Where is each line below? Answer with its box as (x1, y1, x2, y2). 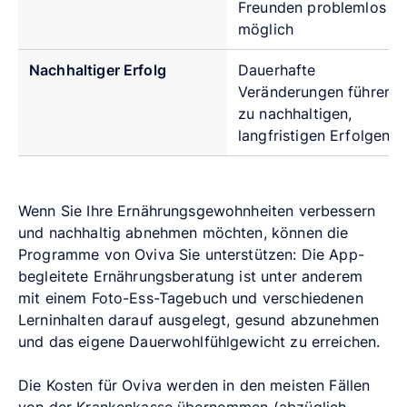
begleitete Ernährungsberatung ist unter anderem (18, 266, 363, 285)
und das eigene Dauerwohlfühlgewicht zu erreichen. (18, 332, 385, 351)
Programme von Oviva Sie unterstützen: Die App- (18, 244, 364, 263)
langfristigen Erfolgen (238, 125, 391, 144)
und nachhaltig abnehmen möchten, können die (18, 223, 349, 242)
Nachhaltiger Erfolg (29, 60, 166, 79)
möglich (238, 19, 294, 38)
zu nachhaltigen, (238, 104, 352, 123)
